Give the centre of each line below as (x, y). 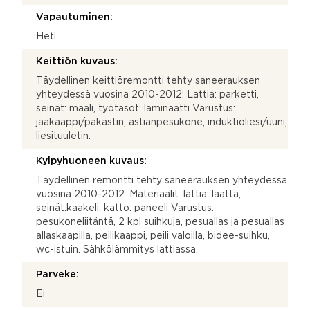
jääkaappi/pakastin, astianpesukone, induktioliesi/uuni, (162, 122)
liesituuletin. (63, 136)
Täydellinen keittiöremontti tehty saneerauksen (148, 81)
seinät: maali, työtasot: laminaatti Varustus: (136, 108)
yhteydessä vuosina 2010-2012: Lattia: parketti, (147, 94)
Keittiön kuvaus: (77, 61)
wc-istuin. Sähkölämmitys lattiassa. (117, 249)
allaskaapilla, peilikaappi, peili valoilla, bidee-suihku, (153, 236)
